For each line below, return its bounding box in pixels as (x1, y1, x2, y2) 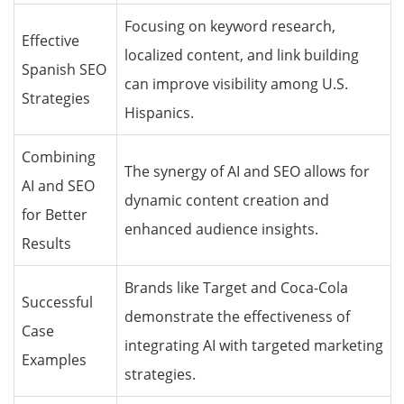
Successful (22, 291, 93, 312)
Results (22, 233, 71, 253)
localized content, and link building (124, 44, 359, 65)
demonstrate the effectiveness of (124, 306, 350, 326)
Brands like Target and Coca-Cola (124, 277, 348, 298)
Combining (22, 146, 96, 167)
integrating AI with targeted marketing (124, 335, 383, 355)
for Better (22, 204, 87, 225)
